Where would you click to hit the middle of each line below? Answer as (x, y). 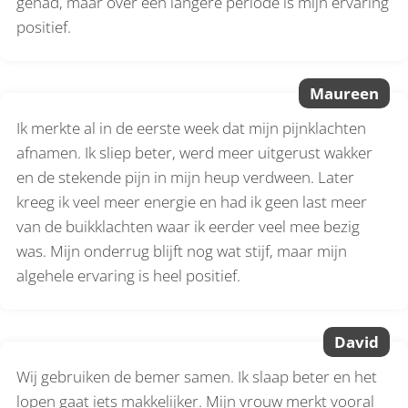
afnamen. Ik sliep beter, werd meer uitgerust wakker (195, 152)
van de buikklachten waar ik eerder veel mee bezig (189, 226)
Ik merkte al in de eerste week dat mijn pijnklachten (192, 127)
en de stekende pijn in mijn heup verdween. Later (186, 177)
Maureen (344, 93)
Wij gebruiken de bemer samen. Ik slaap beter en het (197, 376)
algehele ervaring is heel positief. (129, 275)
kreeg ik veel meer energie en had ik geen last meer (192, 201)
